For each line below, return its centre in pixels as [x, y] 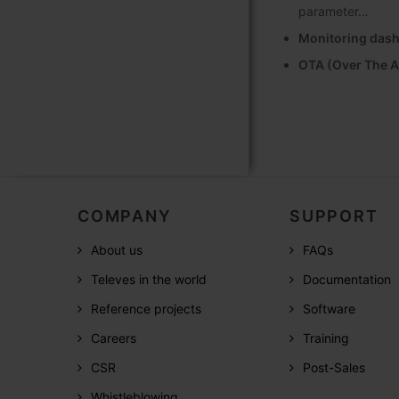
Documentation [347, 279]
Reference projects [146, 308]
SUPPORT [334, 216]
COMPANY [125, 216]
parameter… [334, 12]
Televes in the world [149, 279]
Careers [114, 338]
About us [117, 249]
